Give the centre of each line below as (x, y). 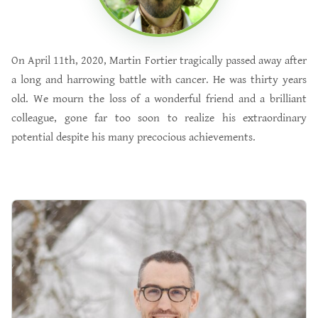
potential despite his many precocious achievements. (133, 137)
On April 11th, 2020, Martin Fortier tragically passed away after (159, 61)
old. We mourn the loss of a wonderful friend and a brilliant (159, 99)
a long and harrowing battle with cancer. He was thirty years (159, 80)
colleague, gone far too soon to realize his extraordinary (159, 118)
